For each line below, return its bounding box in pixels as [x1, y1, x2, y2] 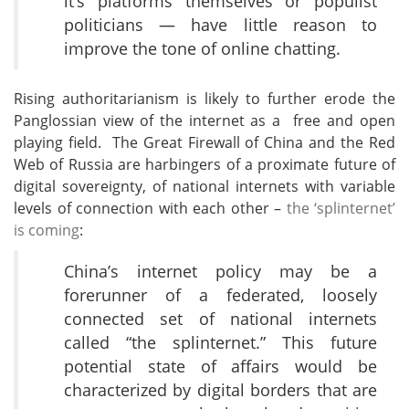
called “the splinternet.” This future [64, 331, 377, 354]
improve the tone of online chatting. [64, 37, 341, 60]
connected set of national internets [64, 308, 377, 330]
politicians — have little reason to [64, 14, 377, 37]
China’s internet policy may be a [64, 260, 377, 283]
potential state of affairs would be [64, 355, 377, 378]
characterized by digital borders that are [64, 379, 377, 402]
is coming [14, 220, 79, 241]
